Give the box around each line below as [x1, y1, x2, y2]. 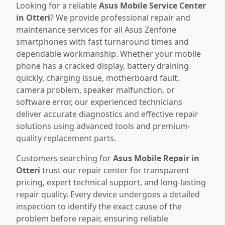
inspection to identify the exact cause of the [16, 200, 182, 212]
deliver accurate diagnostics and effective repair [16, 108, 198, 120]
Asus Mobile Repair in [113, 152, 199, 164]
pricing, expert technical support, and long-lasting [16, 176, 206, 188]
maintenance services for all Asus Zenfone [16, 24, 176, 35]
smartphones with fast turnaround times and [16, 36, 189, 47]
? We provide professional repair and [50, 12, 190, 23]
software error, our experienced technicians [16, 96, 182, 107]
